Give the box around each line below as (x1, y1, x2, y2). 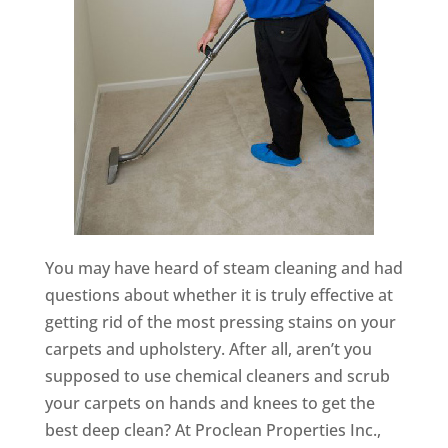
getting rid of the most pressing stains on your (44, 311, 396, 333)
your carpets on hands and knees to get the (44, 392, 375, 414)
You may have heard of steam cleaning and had (44, 257, 403, 279)
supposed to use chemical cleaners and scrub (44, 365, 390, 387)
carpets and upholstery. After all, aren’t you (44, 338, 372, 360)
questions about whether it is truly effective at (44, 284, 393, 306)
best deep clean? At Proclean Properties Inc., (44, 419, 381, 441)
